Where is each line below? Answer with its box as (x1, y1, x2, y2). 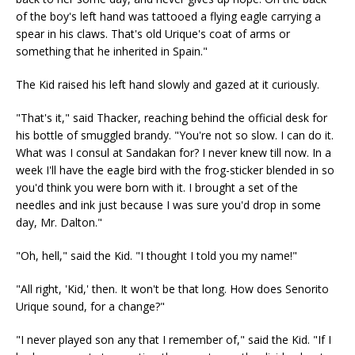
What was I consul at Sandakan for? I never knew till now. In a (16, 145, 331, 160)
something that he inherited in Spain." (16, 44, 208, 59)
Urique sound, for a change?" (16, 299, 165, 314)
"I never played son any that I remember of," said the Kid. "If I (16, 332, 331, 347)
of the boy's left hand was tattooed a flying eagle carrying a (16, 9, 321, 24)
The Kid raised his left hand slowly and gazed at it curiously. (16, 77, 319, 92)
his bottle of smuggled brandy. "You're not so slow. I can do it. (16, 128, 334, 143)
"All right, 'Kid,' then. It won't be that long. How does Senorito (16, 281, 329, 296)
